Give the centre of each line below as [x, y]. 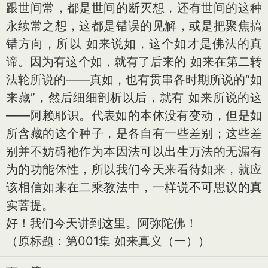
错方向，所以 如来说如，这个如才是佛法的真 [134, 44]
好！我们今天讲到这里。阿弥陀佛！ [102, 223]
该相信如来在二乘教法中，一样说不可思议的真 [134, 187]
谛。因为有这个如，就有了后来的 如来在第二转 [134, 62]
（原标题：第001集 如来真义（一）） [108, 241]
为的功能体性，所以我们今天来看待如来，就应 [134, 169]
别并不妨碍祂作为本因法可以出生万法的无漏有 [134, 151]
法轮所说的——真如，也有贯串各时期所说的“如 [134, 80]
